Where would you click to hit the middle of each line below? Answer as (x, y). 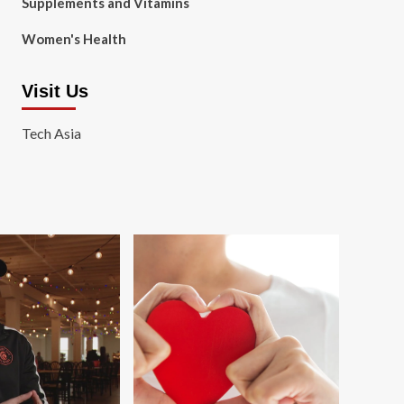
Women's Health (73, 39)
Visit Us (55, 91)
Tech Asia (51, 133)
